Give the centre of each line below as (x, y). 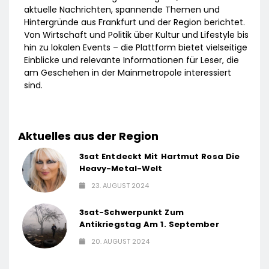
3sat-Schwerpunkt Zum (131, 213)
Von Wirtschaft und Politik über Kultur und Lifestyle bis (136, 35)
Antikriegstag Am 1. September (149, 225)
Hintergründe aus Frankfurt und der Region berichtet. (134, 23)
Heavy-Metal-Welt (121, 169)
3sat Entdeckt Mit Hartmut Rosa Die (159, 157)
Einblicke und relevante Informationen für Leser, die (131, 60)
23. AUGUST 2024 (120, 186)
